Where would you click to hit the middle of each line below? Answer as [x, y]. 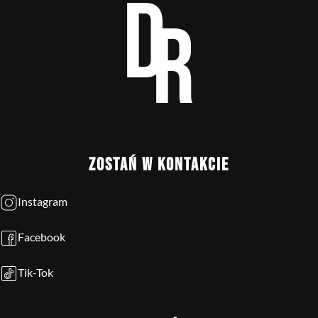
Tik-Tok [35, 272]
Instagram [43, 201]
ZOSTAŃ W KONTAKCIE [159, 165]
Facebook [42, 237]
